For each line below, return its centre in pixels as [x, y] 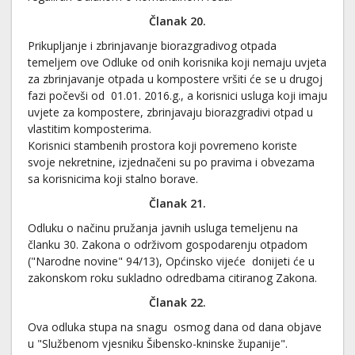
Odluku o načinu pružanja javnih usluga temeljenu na [163, 228]
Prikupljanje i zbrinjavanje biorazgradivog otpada [152, 46]
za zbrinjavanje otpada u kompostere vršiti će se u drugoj [175, 79]
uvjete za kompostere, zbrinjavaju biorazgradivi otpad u [170, 112]
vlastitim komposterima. [90, 129]
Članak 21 [176, 203]
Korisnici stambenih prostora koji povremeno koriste [162, 145]
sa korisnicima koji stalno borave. [113, 179]
